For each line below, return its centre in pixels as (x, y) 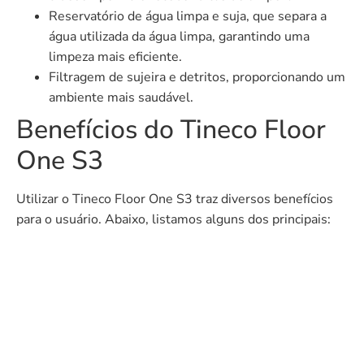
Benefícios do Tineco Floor (171, 129)
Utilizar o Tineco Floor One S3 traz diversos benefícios (175, 199)
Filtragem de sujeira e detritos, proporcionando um (197, 77)
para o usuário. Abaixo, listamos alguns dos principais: (173, 219)
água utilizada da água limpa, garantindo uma (179, 36)
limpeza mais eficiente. (115, 56)
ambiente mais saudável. (121, 97)
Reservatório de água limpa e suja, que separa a (188, 16)
